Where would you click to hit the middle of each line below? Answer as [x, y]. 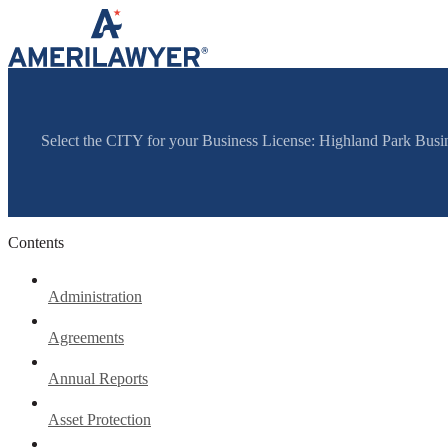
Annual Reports [98, 378]
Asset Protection [99, 419]
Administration [95, 296]
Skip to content [54, 15]
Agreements [86, 337]
